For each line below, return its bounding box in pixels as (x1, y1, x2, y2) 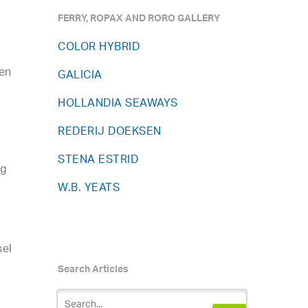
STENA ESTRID (58, 148, 139, 172)
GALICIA (58, 64, 102, 87)
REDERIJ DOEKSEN (58, 120, 162, 144)
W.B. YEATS (58, 177, 120, 200)
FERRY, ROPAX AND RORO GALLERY (58, 10, 221, 30)
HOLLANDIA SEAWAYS (58, 92, 178, 115)
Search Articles (58, 261, 129, 280)
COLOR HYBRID (58, 36, 140, 59)
